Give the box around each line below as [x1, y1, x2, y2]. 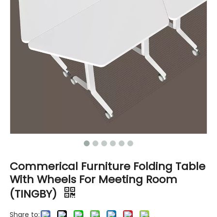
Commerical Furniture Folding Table [10, 159, 205, 174]
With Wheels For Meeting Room [10, 172, 177, 187]
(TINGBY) [10, 186, 60, 202]
